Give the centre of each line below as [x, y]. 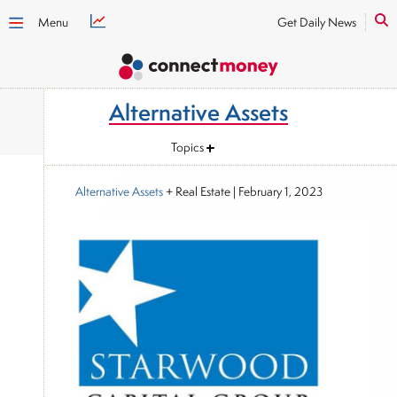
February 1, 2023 [280, 191]
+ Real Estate [196, 191]
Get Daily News [317, 22]
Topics [187, 147]
